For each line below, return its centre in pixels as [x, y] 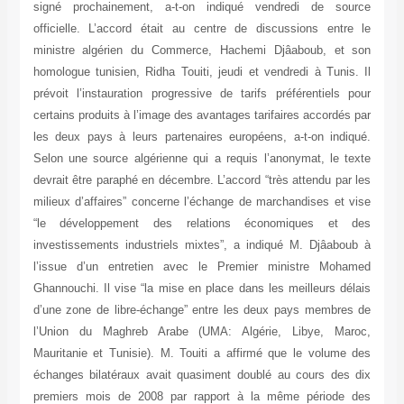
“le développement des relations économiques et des [202, 224]
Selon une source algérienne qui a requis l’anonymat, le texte [202, 159]
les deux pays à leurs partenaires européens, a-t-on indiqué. [202, 137]
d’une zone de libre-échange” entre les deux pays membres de [202, 310]
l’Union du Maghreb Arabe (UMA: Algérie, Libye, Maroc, [202, 332]
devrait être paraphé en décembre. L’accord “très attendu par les [202, 180]
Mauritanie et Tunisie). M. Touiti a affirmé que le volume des [202, 353]
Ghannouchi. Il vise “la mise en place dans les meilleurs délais [202, 289]
